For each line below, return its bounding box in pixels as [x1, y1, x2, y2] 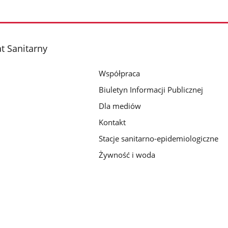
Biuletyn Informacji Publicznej [99, 84, 204, 95]
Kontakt [99, 117, 126, 127]
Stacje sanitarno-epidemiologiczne [99, 133, 219, 144]
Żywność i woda [99, 149, 156, 160]
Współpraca [99, 68, 140, 78]
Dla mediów [99, 100, 141, 111]
